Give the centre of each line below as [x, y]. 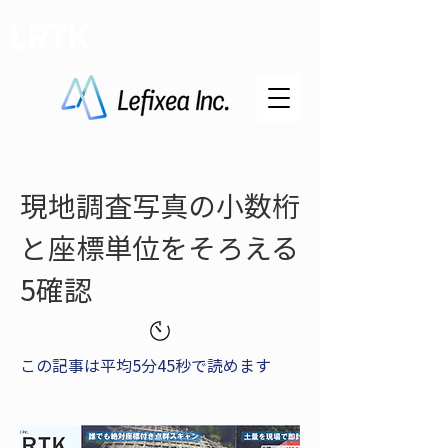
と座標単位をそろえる [159, 247]
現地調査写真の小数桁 [160, 205]
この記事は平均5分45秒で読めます [145, 365]
